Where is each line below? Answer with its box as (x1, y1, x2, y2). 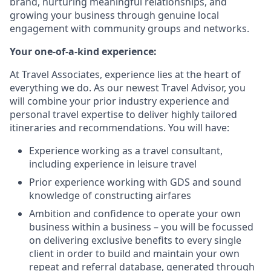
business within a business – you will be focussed (29, 220, 253, 233)
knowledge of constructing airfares (29, 188, 191, 202)
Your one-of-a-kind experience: (10, 44, 157, 58)
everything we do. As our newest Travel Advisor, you (10, 80, 246, 94)
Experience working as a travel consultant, (29, 143, 223, 157)
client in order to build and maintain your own (29, 246, 240, 260)
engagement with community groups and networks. (10, 21, 249, 35)
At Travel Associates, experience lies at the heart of (10, 67, 241, 81)
